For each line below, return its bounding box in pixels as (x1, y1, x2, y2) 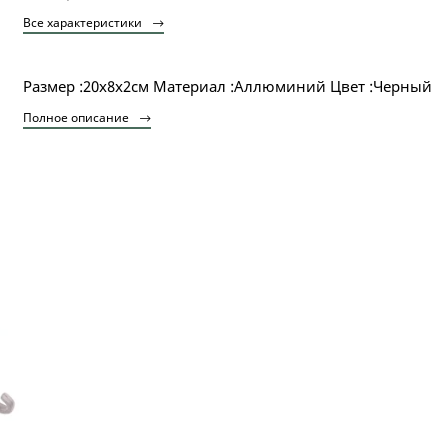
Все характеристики (23, 14, 145, 31)
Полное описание (23, 109, 132, 127)
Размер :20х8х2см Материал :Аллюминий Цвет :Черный (23, 76, 432, 96)
